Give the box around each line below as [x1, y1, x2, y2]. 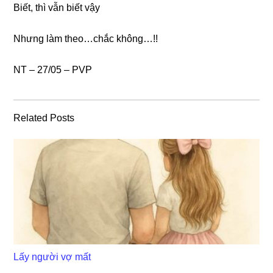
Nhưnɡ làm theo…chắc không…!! [13, 33, 158, 44]
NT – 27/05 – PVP [13, 64, 93, 75]
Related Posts [13, 112, 75, 123]
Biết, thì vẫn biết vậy [13, 2, 101, 13]
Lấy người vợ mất [13, 251, 91, 262]
